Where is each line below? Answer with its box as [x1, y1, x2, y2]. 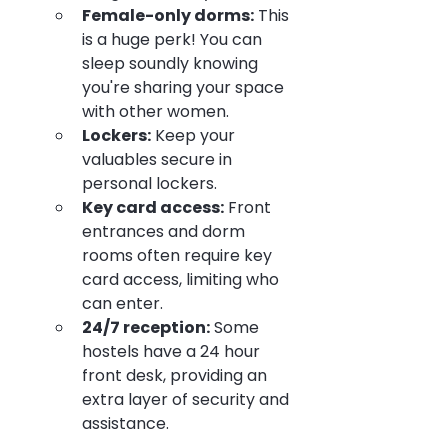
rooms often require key [82, 243, 276, 267]
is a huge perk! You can [82, 27, 266, 51]
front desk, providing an [82, 363, 271, 387]
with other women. [82, 99, 229, 123]
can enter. [82, 291, 163, 315]
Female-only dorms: [82, 3, 254, 27]
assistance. [82, 411, 169, 435]
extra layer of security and [82, 387, 293, 411]
